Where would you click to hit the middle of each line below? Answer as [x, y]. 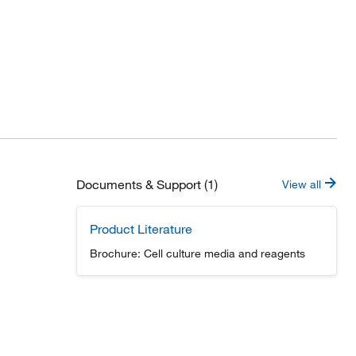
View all [303, 184]
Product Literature [141, 229]
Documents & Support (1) [147, 184]
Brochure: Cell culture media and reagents [197, 253]
